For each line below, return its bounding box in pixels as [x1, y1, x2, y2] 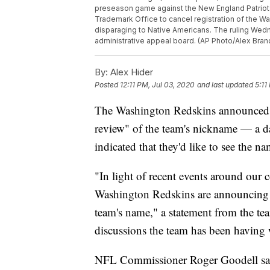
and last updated [197, 80, 253, 89]
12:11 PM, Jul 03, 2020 [120, 80, 195, 89]
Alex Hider [108, 66, 153, 78]
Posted [95, 80, 120, 89]
